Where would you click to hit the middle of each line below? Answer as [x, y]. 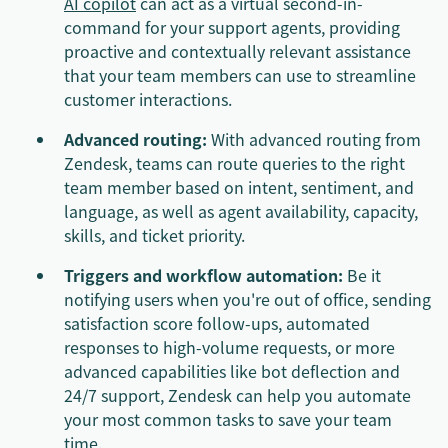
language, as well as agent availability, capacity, [241, 210]
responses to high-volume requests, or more [229, 346]
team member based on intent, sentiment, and [239, 186]
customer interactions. [148, 98]
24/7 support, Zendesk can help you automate [237, 394]
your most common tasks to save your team [228, 418]
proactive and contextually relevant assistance [237, 50]
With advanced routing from [314, 138]
